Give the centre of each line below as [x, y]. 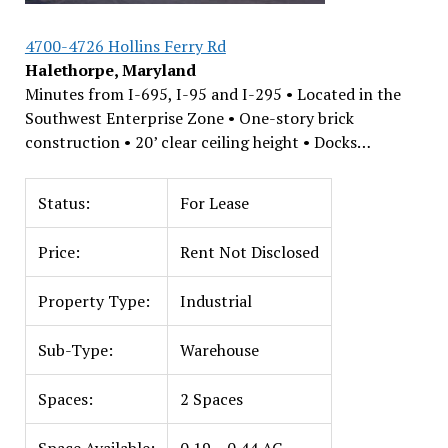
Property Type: [93, 301]
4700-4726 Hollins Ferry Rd [125, 46]
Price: [58, 252]
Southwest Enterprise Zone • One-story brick [189, 118]
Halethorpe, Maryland [110, 70]
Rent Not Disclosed [249, 252]
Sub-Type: [75, 350]
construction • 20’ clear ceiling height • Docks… [197, 142]
